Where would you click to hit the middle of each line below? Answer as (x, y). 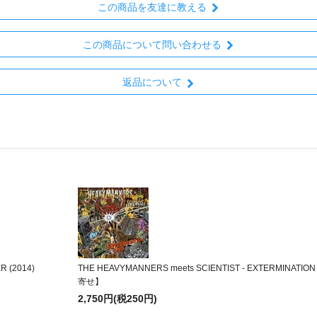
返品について (152, 82)
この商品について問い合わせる (152, 44)
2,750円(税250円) (117, 299)
